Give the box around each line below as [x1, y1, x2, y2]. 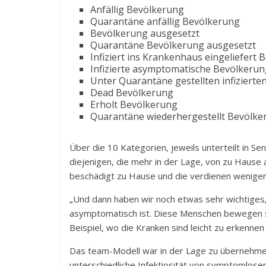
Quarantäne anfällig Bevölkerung [90, 15, 240, 28]
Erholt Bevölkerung [90, 98, 178, 111]
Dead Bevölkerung [90, 86, 173, 99]
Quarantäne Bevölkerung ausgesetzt [90, 39, 256, 52]
